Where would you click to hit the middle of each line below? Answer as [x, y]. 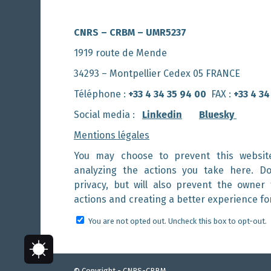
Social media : [108, 114]
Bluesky [218, 114]
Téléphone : [101, 94]
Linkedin [162, 114]
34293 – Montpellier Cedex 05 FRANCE [157, 73]
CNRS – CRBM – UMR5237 [130, 32]
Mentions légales [112, 135]
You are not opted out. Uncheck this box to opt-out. [178, 221]
